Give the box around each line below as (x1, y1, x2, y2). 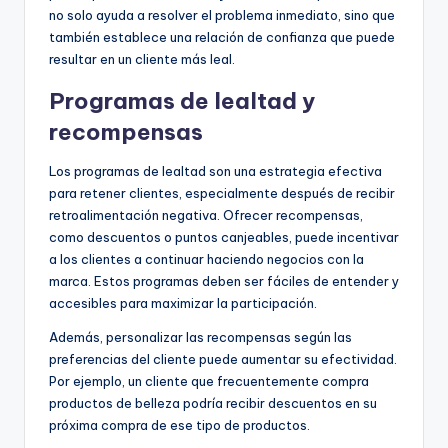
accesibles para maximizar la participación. (49, 295, 317, 312)
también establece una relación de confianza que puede (49, 29, 395, 46)
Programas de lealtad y (49, 87, 315, 116)
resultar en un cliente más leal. (49, 51, 235, 68)
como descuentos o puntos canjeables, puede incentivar (49, 229, 399, 246)
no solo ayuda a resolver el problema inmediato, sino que (49, 7, 395, 24)
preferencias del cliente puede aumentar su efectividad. (49, 351, 397, 368)
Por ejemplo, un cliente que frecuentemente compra (49, 373, 369, 390)
